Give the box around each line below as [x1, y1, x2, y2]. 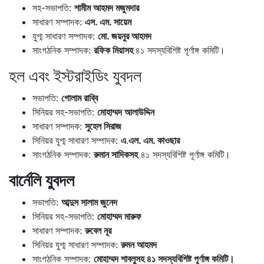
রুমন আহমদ [121, 238, 157, 250]
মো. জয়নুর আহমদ [98, 29, 151, 42]
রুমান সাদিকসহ [94, 148, 138, 160]
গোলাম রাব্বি [61, 91, 98, 104]
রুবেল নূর [85, 224, 111, 236]
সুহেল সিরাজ [85, 120, 121, 132]
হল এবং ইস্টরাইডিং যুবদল [9, 65, 141, 86]
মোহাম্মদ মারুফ [97, 210, 141, 222]
